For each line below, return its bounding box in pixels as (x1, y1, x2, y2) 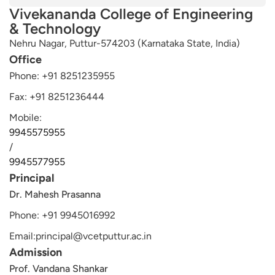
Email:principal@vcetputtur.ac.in (9, 230, 152, 242)
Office (9, 53, 42, 66)
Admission (9, 246, 62, 259)
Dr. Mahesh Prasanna (9, 188, 101, 200)
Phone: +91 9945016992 (9, 209, 115, 221)
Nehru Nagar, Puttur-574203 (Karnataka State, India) (9, 37, 240, 49)
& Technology (9, 20, 101, 37)
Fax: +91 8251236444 (9, 91, 104, 103)
